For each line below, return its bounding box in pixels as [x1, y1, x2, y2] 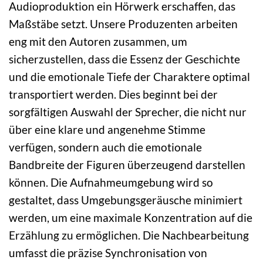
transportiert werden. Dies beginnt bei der [9, 87, 218, 101]
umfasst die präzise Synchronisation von [9, 245, 207, 259]
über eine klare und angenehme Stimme [9, 122, 205, 136]
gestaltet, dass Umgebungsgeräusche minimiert [9, 193, 242, 207]
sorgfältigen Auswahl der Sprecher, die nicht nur [9, 104, 247, 119]
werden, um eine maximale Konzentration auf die [9, 210, 252, 224]
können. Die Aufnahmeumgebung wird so [9, 175, 213, 189]
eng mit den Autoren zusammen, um [9, 34, 187, 48]
